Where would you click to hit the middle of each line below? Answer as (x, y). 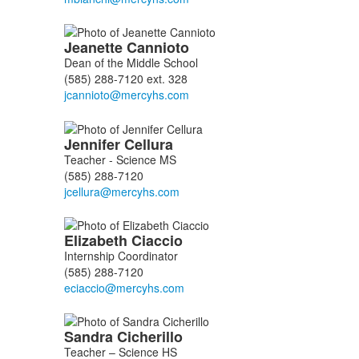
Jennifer (94, 144)
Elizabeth (97, 240)
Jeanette (95, 48)
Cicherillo (151, 337)
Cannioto (159, 48)
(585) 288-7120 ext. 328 (125, 79)
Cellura (150, 144)
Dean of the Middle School (131, 63)
